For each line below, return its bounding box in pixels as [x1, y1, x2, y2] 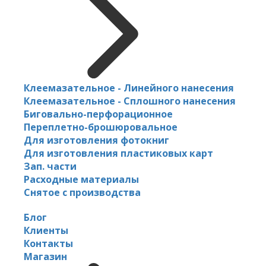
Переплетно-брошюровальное [24, 120, 178, 134]
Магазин [24, 249, 67, 263]
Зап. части [24, 159, 77, 173]
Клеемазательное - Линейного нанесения [24, 81, 234, 94]
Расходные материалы [24, 172, 139, 186]
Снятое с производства [24, 185, 141, 199]
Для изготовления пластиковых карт [24, 146, 213, 160]
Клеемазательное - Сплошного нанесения [24, 94, 236, 107]
